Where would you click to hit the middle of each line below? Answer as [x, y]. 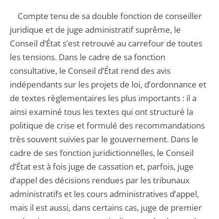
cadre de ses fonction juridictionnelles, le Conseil [102, 153]
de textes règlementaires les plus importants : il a [103, 98]
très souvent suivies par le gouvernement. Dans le [104, 139]
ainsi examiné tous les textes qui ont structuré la [101, 112]
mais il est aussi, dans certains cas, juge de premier [106, 208]
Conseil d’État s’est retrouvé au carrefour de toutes [106, 43]
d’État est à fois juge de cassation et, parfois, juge [102, 166]
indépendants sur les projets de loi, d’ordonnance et [108, 84]
